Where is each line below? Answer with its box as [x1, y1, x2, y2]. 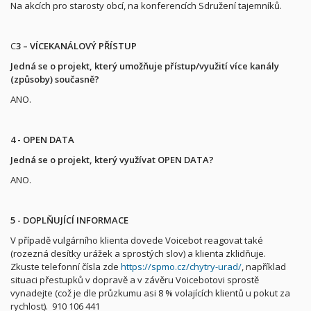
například [246, 260, 286, 273]
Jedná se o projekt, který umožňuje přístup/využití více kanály [10, 59, 279, 72]
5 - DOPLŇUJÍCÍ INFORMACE [10, 213, 128, 226]
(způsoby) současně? [10, 72, 99, 85]
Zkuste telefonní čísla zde [10, 260, 121, 273]
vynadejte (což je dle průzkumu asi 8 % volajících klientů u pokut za [10, 286, 290, 299]
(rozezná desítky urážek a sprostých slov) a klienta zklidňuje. [10, 246, 266, 260]
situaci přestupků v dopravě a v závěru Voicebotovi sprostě [10, 273, 259, 286]
